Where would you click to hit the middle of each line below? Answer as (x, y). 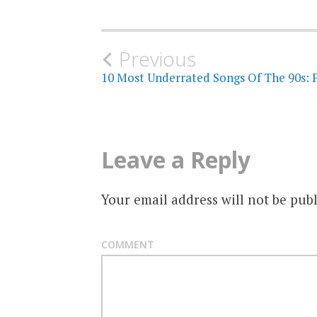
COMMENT (127, 244)
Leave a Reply (175, 160)
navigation (168, 102)
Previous (157, 59)
